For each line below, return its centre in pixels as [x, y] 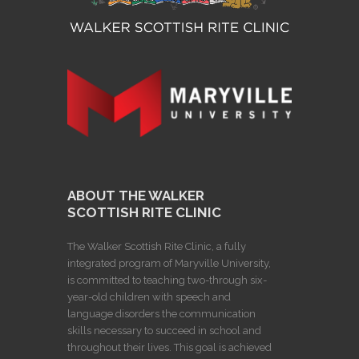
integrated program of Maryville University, [169, 263]
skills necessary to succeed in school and [164, 330]
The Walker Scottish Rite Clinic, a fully [157, 246]
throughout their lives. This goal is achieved [169, 347]
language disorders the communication [161, 313]
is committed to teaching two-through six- [167, 280]
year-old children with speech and [149, 296]
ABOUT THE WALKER [136, 195]
